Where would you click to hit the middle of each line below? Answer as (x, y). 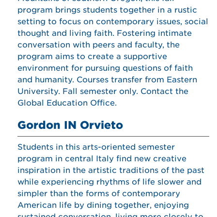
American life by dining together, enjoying (103, 205)
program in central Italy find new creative (102, 159)
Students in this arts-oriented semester (96, 147)
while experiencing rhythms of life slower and (109, 182)
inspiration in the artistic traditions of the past (111, 170)
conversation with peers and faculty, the (99, 45)
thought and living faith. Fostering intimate (105, 33)
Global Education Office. (67, 103)
